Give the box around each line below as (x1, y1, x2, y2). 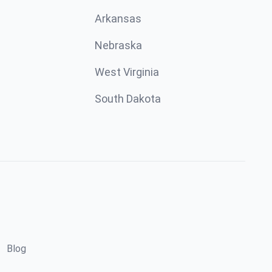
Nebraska (95, 39, 142, 52)
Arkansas (95, 12, 141, 25)
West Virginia (95, 66, 159, 78)
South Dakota (95, 92, 161, 105)
